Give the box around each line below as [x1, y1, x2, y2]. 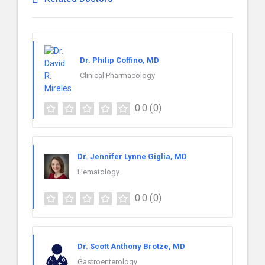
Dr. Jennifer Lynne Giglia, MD [77, 151, 187, 161]
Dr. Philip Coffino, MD [80, 55, 159, 64]
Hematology [77, 167, 119, 176]
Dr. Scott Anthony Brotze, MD [77, 241, 185, 251]
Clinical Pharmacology [80, 70, 155, 80]
